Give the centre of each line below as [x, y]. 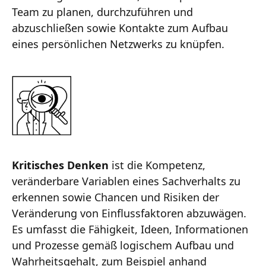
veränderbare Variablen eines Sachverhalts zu [126, 181]
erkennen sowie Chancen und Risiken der [115, 197]
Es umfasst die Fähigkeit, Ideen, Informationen [130, 229]
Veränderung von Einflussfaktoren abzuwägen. [129, 213]
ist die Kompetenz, [159, 165]
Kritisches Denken [62, 165]
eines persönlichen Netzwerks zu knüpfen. [118, 44]
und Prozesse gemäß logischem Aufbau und [123, 245]
